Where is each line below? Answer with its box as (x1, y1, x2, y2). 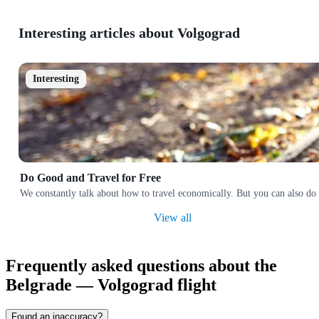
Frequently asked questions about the (6, 256, 277, 275)
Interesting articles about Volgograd (19, 25, 240, 41)
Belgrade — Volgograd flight (6, 275, 216, 294)
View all (153, 211, 192, 224)
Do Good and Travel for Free (20, 172, 161, 184)
